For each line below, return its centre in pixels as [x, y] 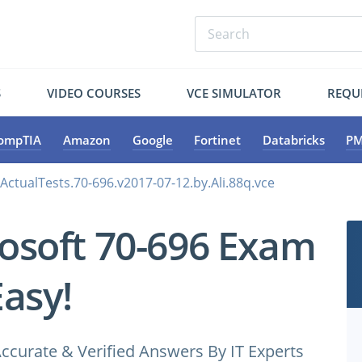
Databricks [293, 140]
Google [152, 140]
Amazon [86, 140]
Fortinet [218, 140]
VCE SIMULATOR [234, 93]
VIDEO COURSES [94, 93]
